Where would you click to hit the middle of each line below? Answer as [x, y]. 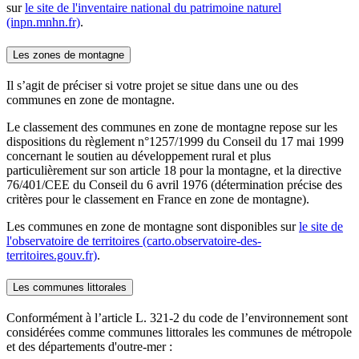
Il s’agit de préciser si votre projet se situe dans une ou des [152, 85]
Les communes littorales [70, 288]
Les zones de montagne [69, 54]
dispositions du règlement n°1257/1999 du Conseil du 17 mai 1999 [175, 141]
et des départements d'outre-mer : [89, 346]
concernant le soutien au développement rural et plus [139, 155]
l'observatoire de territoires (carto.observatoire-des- [134, 240]
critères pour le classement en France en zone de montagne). [158, 199]
